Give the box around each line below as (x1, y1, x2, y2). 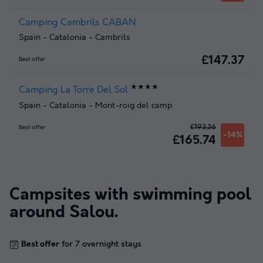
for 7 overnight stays (59, 239, 141, 249)
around (9, 203, 69, 222)
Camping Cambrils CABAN (19, 17, 136, 29)
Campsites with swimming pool (9, 185, 251, 205)
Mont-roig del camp (95, 100, 172, 110)
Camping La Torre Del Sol (19, 85, 128, 96)
